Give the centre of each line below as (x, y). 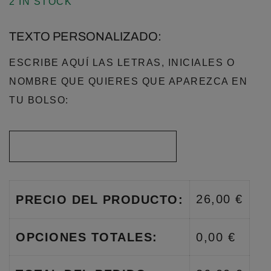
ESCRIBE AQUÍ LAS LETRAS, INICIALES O (122, 63)
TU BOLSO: (39, 100)
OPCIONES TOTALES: (87, 237)
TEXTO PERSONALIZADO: (85, 36)
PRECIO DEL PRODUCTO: (100, 200)
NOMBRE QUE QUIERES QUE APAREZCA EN (128, 81)
